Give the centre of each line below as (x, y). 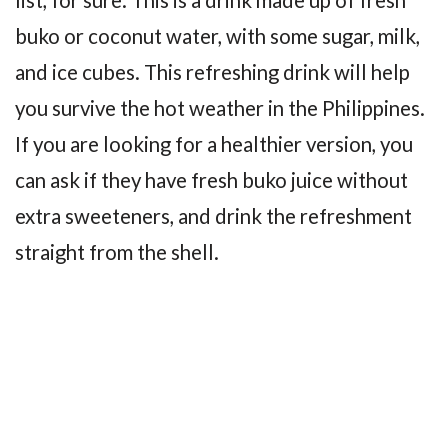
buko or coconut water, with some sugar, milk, (217, 35)
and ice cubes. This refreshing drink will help (212, 71)
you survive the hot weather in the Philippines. (220, 107)
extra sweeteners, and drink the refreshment (213, 215)
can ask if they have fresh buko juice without (211, 179)
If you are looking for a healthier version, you (214, 143)
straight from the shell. (117, 251)
